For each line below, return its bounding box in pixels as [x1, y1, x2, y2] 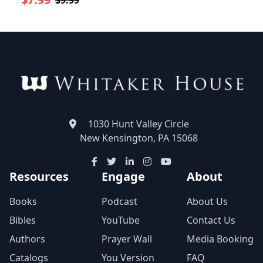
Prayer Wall [101, 232, 152, 246]
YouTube [101, 214, 140, 227]
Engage [101, 168, 145, 185]
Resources [9, 168, 69, 185]
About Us [187, 195, 228, 208]
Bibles [9, 214, 36, 227]
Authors [9, 232, 45, 246]
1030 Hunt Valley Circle [88, 117, 189, 131]
